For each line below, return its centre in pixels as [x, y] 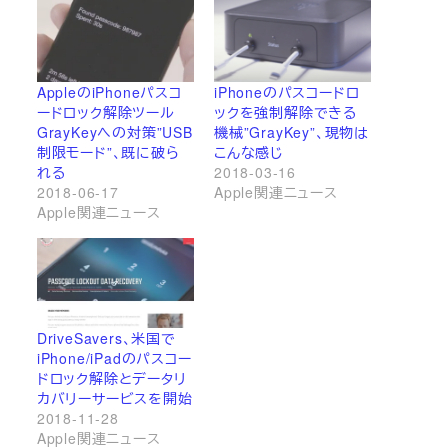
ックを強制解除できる [285, 112]
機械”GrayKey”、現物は [292, 132]
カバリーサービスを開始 [114, 397]
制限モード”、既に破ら [108, 152]
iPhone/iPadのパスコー [114, 357]
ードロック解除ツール [105, 112]
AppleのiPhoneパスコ [109, 92]
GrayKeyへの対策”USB [114, 132]
